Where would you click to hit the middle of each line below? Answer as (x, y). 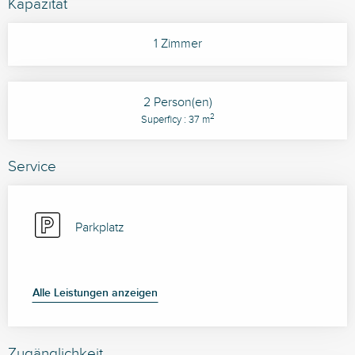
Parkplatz (100, 228)
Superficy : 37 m (175, 120)
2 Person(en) (177, 103)
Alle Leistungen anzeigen (95, 293)
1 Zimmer (177, 44)
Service (32, 166)
